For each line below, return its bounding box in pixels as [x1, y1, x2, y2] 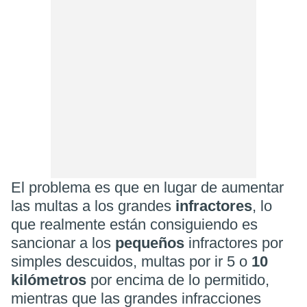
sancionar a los [11, 234, 115, 251]
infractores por [188, 234, 283, 251]
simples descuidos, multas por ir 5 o [11, 253, 251, 270]
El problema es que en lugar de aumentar [11, 179, 284, 196]
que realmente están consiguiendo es [11, 216, 258, 233]
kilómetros [11, 271, 86, 288]
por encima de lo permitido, [86, 271, 269, 288]
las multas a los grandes [11, 197, 175, 214]
